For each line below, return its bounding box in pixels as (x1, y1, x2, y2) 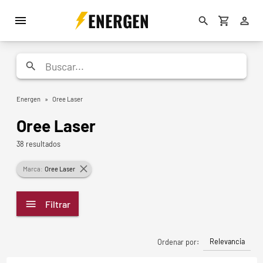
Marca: (22, 165, 43, 173)
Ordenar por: (157, 237, 199, 247)
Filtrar (45, 198, 70, 210)
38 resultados (16, 139, 60, 149)
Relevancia (209, 237, 245, 247)
